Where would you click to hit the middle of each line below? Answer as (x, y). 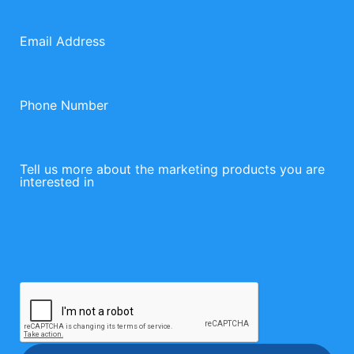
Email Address (62, 41)
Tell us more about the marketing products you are (172, 169)
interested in (57, 182)
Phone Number (64, 105)
